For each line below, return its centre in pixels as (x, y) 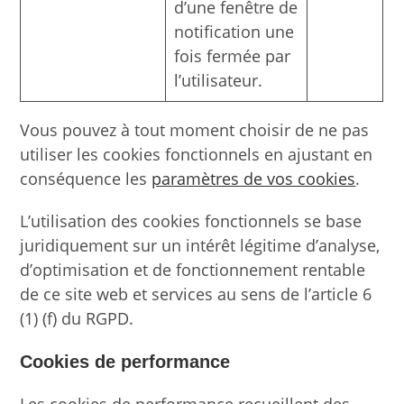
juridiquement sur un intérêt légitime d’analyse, (200, 245)
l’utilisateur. (219, 80)
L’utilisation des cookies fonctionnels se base (191, 220)
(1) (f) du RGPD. (77, 318)
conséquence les (86, 178)
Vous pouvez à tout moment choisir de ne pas (195, 129)
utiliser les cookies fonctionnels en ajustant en (197, 154)
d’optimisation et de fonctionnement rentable (193, 269)
